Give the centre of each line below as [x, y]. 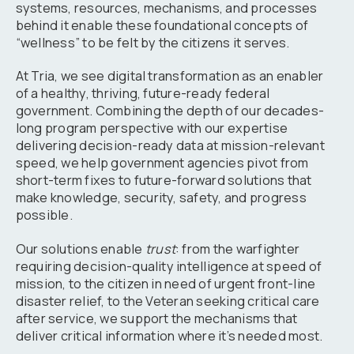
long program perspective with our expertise [152, 128]
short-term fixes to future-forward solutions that [164, 181]
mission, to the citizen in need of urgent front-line [166, 283]
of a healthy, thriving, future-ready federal [143, 94]
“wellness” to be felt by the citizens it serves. [153, 43]
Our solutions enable [80, 249]
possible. [44, 215]
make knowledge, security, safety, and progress [161, 198]
